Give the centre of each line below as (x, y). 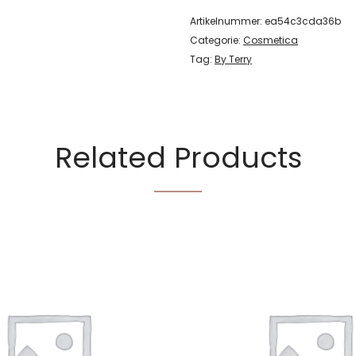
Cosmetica (271, 41)
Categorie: (217, 41)
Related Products (178, 158)
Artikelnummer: (227, 21)
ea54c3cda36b (303, 21)
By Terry (233, 60)
